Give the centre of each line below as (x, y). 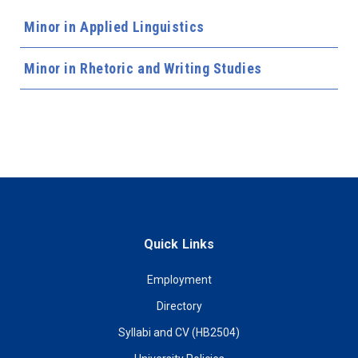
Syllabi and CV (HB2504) (179, 332)
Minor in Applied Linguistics (114, 27)
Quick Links (179, 244)
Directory (179, 306)
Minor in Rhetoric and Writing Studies (143, 68)
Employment (179, 280)
